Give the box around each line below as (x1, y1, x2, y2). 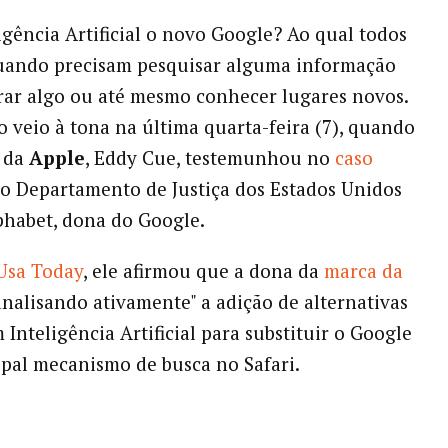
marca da (323, 258, 403, 284)
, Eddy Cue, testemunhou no (84, 145, 335, 171)
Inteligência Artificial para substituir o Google (9, 320, 412, 346)
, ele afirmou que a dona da (82, 258, 324, 284)
